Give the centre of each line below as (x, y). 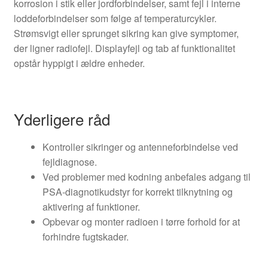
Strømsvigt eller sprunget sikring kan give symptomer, (126, 33)
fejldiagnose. (69, 162)
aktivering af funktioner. (91, 206)
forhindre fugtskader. (85, 236)
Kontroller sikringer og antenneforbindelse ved (140, 147)
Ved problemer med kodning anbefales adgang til (146, 176)
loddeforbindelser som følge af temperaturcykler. (115, 19)
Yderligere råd (62, 118)
